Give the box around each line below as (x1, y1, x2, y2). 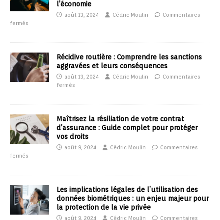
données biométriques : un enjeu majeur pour (56, 194, 209, 203)
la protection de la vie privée (56, 203, 151, 212)
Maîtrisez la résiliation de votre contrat (56, 115, 184, 123)
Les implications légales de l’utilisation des (56, 186, 198, 194)
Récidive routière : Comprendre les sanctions (56, 53, 202, 61)
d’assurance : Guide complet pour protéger (56, 124, 197, 132)
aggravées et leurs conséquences (56, 62, 167, 70)
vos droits (56, 133, 88, 141)
